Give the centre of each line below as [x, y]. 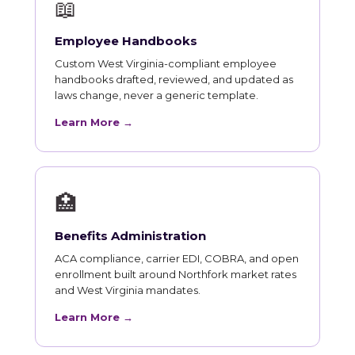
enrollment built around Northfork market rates [176, 274]
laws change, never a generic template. [157, 95]
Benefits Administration [130, 235]
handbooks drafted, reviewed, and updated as [174, 79]
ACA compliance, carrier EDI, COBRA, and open [177, 258]
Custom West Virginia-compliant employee [166, 63]
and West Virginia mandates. [128, 290]
